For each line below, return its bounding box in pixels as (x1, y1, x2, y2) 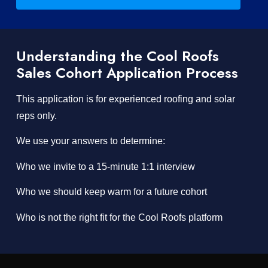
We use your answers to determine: (16, 136, 165, 147)
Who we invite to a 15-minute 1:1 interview (16, 161, 195, 172)
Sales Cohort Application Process (16, 62, 238, 83)
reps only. (16, 111, 57, 121)
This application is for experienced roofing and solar (16, 94, 235, 104)
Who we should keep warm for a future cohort (16, 187, 207, 197)
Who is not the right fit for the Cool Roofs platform (16, 212, 223, 223)
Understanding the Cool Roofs (16, 45, 219, 66)
